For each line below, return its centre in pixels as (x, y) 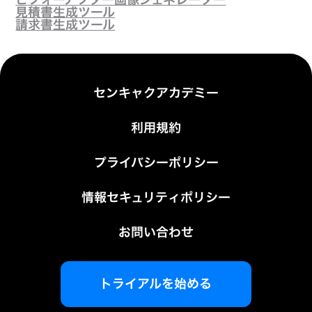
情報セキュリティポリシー (156, 198)
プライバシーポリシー (156, 163)
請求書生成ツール (65, 25)
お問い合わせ (156, 233)
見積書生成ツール (65, 13)
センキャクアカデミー (156, 93)
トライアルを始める (156, 284)
